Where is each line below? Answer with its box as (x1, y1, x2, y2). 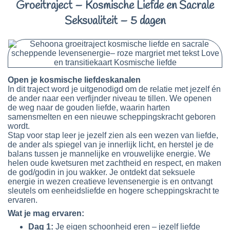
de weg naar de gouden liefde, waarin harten (8, 103, 170, 112)
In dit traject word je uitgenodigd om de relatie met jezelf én (8, 85, 221, 94)
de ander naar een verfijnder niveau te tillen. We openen (8, 94, 212, 103)
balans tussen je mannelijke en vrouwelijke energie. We (8, 149, 210, 159)
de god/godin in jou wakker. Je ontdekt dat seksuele (8, 168, 195, 177)
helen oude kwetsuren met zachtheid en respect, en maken (8, 159, 221, 168)
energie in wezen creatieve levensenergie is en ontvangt (8, 177, 213, 186)
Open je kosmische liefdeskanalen (8, 75, 141, 85)
